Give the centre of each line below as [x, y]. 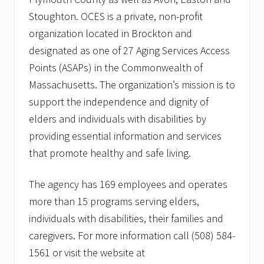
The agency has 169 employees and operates [128, 184]
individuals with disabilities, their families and [126, 219]
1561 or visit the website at [87, 253]
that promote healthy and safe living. [110, 153]
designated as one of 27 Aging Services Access [129, 51]
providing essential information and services [125, 136]
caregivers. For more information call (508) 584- [132, 236]
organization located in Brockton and [110, 34]
